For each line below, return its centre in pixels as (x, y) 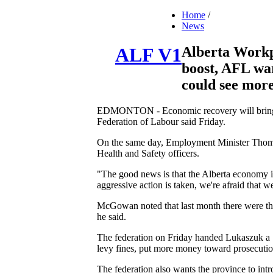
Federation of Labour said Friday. (161, 121)
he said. (112, 216)
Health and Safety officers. (148, 153)
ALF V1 (148, 55)
